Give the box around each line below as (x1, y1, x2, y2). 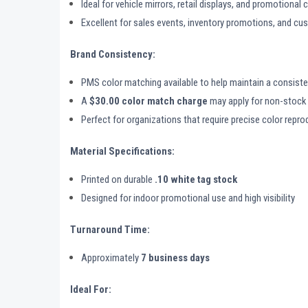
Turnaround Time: (70, 223, 150, 236)
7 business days (141, 252, 210, 265)
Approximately (81, 252, 142, 265)
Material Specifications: (70, 145, 175, 158)
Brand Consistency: (70, 48, 155, 61)
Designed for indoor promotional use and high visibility (81, 192, 296, 205)
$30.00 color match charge (89, 95, 208, 108)
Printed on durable (81, 173, 155, 186)
